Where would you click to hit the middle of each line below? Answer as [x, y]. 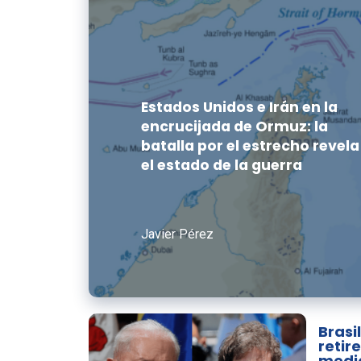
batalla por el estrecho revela [250, 146]
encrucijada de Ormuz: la [234, 127]
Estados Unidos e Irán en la [239, 107]
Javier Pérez [177, 234]
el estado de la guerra [221, 165]
